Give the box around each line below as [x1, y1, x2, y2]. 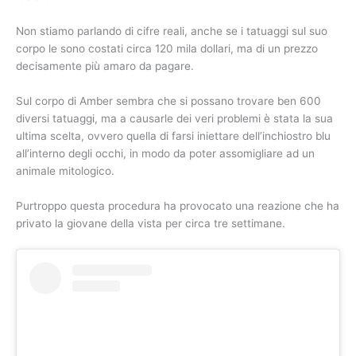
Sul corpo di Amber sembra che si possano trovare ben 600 [16, 94, 321, 107]
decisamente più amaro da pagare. [16, 60, 194, 72]
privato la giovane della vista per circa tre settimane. [16, 216, 285, 230]
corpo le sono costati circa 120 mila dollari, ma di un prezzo [16, 42, 318, 55]
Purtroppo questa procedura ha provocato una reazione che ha [16, 199, 339, 212]
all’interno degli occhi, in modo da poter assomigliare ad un [16, 146, 315, 160]
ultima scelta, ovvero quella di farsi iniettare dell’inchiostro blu [16, 129, 331, 142]
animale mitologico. [16, 164, 114, 177]
